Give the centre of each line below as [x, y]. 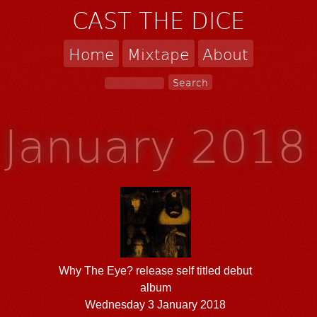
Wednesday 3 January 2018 [156, 304]
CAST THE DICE [158, 20]
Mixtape [158, 53]
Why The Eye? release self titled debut [156, 270]
